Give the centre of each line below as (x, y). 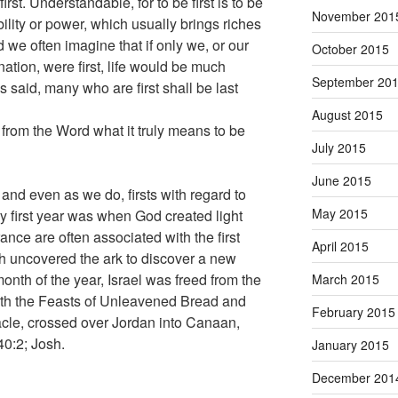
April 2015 (340, 246)
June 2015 (341, 180)
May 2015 (339, 213)
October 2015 (350, 48)
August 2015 (347, 114)
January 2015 (350, 344)
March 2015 (345, 279)
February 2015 (353, 311)
